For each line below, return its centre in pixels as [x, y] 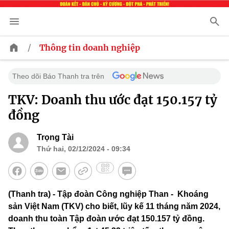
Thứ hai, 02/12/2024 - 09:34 [84, 149]
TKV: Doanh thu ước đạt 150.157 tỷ [113, 100]
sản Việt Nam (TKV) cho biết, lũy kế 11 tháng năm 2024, [114, 207]
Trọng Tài [55, 138]
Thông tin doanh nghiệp [90, 48]
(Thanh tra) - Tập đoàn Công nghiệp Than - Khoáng [108, 194]
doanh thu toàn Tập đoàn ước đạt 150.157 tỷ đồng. [106, 219]
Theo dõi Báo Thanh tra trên [58, 76]
